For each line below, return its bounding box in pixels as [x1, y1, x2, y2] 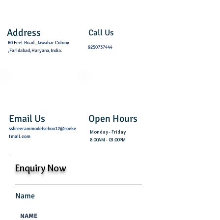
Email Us [9, 112, 45, 125]
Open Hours [88, 112, 137, 125]
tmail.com [9, 134, 30, 139]
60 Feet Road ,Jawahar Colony [8, 40, 69, 46]
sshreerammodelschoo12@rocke [9, 126, 76, 132]
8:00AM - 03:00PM [90, 137, 126, 143]
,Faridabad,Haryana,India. [8, 48, 62, 54]
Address [7, 27, 41, 39]
